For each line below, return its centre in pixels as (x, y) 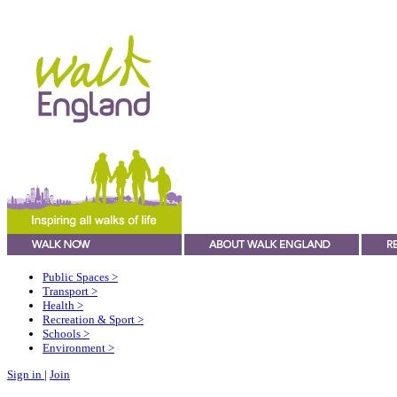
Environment (75, 348)
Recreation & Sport (90, 320)
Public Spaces (77, 277)
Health (60, 306)
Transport (67, 292)
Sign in (26, 374)
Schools (63, 334)
